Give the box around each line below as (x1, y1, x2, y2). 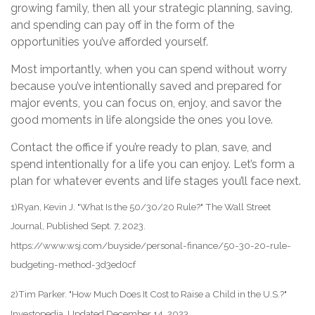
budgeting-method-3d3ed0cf (11, 258, 136, 270)
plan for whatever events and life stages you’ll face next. (11, 174, 301, 188)
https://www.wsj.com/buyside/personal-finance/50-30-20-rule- (11, 239, 291, 251)
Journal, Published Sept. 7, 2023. (11, 220, 146, 232)
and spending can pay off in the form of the (11, 18, 234, 32)
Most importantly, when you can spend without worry (11, 62, 287, 76)
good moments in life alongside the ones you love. (11, 112, 273, 127)
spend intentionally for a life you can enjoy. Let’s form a (11, 157, 295, 171)
